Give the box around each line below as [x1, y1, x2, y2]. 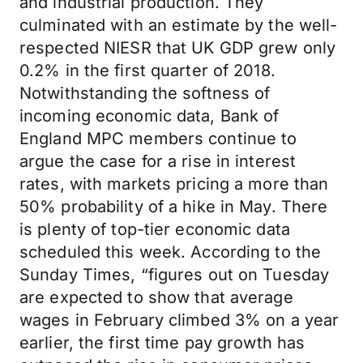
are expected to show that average [19, 288, 293, 307]
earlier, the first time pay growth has [19, 333, 305, 352]
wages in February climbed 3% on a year [19, 310, 340, 330]
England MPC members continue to [19, 129, 297, 148]
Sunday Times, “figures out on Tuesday [19, 265, 330, 284]
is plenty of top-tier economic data [19, 220, 290, 239]
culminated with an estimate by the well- [19, 15, 338, 35]
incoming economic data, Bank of [19, 106, 280, 126]
